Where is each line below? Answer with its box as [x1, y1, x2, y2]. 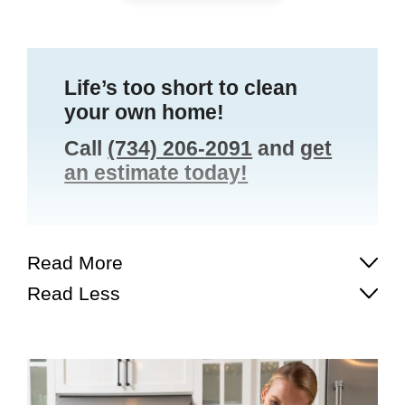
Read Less [26, 282, 120, 304]
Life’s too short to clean [64, 75, 298, 99]
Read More [26, 251, 123, 273]
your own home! [64, 99, 225, 124]
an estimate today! [64, 160, 249, 184]
